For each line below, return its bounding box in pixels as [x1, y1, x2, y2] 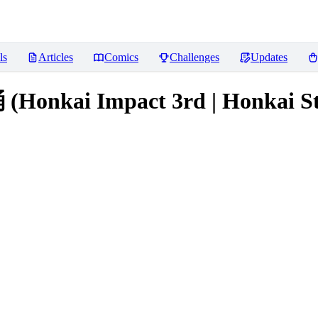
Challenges [170, 51, 219, 63]
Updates [251, 51, 287, 63]
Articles [38, 51, 73, 63]
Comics [104, 51, 138, 63]
